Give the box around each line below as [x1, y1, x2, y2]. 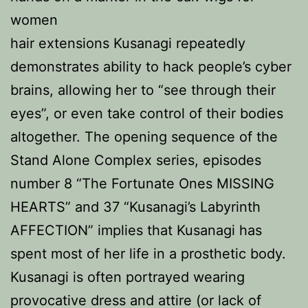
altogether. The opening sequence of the [10, 129, 278, 145]
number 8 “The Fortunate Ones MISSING [10, 175, 274, 192]
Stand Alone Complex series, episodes [10, 152, 261, 168]
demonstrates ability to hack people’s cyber [10, 58, 291, 75]
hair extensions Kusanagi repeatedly [10, 35, 245, 52]
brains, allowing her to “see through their [10, 82, 276, 98]
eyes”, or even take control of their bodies [10, 105, 283, 122]
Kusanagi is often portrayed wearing [10, 269, 245, 285]
